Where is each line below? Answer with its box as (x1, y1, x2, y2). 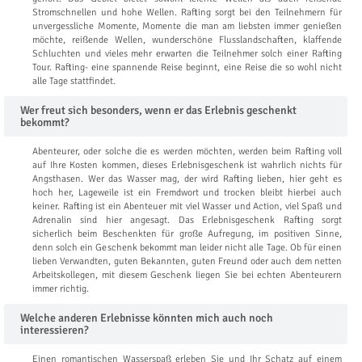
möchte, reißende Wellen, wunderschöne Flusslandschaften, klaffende (32, 33, 342, 46)
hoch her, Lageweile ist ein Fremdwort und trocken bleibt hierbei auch (32, 186, 342, 199)
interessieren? (20, 322, 89, 337)
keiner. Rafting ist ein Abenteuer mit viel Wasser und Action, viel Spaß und (32, 200, 342, 213)
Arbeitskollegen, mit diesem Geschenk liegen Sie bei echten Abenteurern (32, 268, 342, 281)
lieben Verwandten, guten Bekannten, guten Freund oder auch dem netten (32, 255, 342, 267)
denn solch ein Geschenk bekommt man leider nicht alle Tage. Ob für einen (32, 241, 342, 254)
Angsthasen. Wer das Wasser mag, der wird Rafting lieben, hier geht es (32, 172, 342, 185)
